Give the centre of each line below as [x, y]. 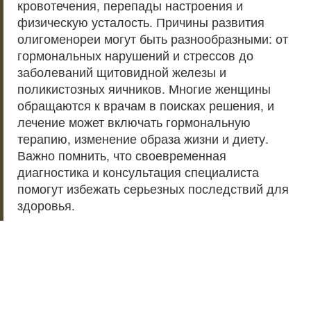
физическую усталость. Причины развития [141, 22]
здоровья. [46, 205]
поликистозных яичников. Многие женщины [144, 89]
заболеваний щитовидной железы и [122, 72]
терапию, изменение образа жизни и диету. [143, 138]
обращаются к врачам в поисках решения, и [146, 105]
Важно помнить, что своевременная [122, 155]
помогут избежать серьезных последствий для [153, 188]
